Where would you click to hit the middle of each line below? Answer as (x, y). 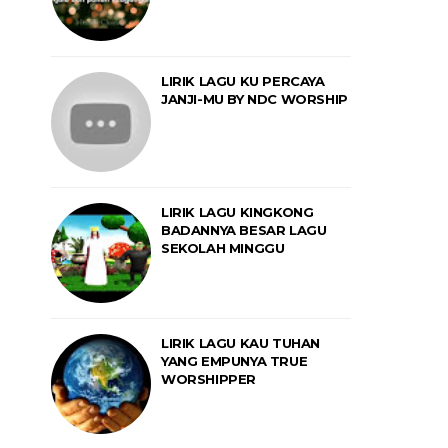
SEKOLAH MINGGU (223, 248)
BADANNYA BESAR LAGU (244, 230)
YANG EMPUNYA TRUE (234, 361)
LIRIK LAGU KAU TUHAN (240, 343)
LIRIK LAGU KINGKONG (237, 212)
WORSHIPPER (208, 379)
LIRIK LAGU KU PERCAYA (243, 81)
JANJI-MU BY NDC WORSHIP (254, 99)
